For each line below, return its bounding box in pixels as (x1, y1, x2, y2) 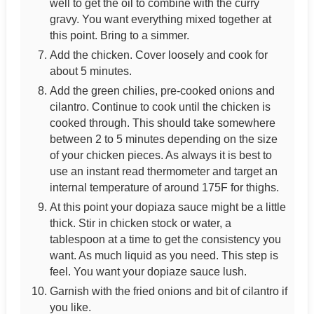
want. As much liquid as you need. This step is (49, 250, 278, 262)
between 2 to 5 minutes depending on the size (49, 133, 278, 146)
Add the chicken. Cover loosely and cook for (49, 49, 268, 62)
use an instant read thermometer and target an (49, 165, 278, 178)
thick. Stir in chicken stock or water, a (49, 217, 231, 230)
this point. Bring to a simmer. (49, 29, 189, 42)
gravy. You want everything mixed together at (49, 13, 271, 26)
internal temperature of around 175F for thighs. (49, 182, 279, 194)
